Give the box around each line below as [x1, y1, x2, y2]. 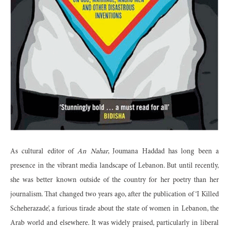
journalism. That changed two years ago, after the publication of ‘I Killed [10, 191, 219, 199]
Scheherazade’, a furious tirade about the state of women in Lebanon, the [10, 205, 219, 213]
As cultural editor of [10, 148, 78, 156]
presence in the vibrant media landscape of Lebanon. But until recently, [10, 163, 219, 170]
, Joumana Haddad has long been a [107, 148, 219, 156]
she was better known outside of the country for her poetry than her [10, 177, 219, 185]
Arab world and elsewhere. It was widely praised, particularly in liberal [10, 220, 219, 227]
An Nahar [77, 148, 108, 156]
